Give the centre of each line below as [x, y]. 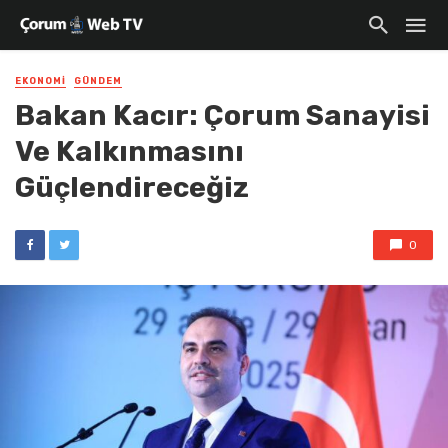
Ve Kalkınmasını [129, 151]
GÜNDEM [98, 81]
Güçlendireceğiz [132, 187]
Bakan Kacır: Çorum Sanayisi [222, 115]
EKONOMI [40, 81]
